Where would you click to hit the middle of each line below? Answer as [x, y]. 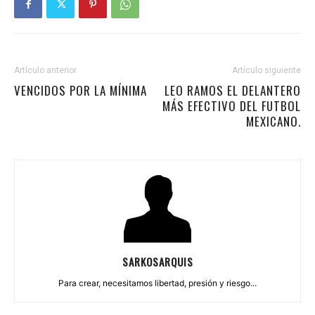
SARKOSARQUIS [157, 262]
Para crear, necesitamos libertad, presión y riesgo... [157, 283]
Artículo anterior [45, 70]
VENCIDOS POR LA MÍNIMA [81, 90]
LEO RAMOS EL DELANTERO [233, 90]
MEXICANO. [274, 121]
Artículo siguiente [266, 70]
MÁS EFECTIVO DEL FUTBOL [232, 106]
